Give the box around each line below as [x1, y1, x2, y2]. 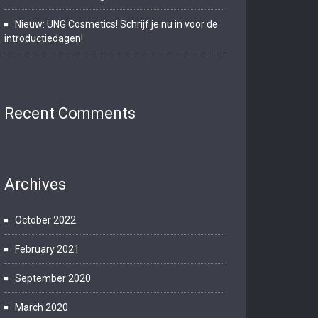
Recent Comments [4, 104, 136, 122]
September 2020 [15, 273, 91, 284]
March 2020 [15, 302, 68, 313]
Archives [4, 175, 66, 193]
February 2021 [15, 243, 79, 255]
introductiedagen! [4, 33, 83, 44]
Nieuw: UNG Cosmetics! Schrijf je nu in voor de [15, 18, 218, 30]
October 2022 [15, 214, 76, 226]
